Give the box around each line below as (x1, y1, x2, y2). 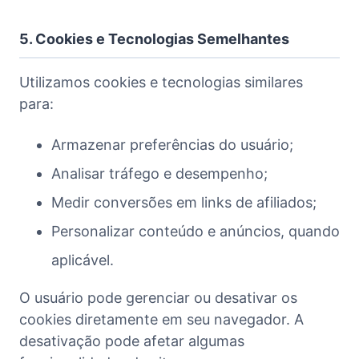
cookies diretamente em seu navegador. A (19, 310, 304, 328)
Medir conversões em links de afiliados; (51, 193, 317, 211)
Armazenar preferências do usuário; (51, 135, 293, 153)
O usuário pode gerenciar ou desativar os (19, 288, 297, 306)
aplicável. (51, 251, 114, 268)
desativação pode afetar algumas (19, 332, 244, 349)
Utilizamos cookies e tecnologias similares (19, 73, 303, 91)
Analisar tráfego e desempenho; (51, 164, 268, 182)
